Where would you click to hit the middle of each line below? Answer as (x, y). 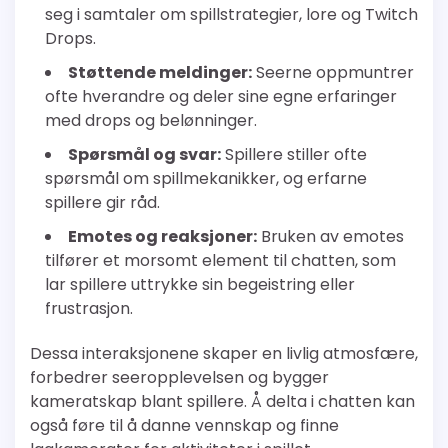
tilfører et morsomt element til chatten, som (220, 260)
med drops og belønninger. (151, 120)
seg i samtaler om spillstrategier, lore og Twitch (231, 14)
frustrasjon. (89, 308)
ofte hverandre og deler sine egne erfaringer (221, 96)
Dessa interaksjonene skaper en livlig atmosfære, (224, 353)
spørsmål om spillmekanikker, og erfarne (206, 178)
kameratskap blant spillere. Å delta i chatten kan (222, 401)
